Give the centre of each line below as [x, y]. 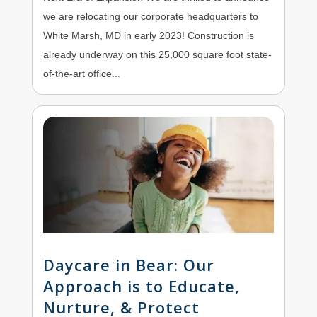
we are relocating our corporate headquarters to [150, 16]
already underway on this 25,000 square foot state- [157, 54]
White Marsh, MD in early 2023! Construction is [148, 35]
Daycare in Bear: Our [128, 265]
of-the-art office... [81, 73]
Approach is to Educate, [141, 286]
